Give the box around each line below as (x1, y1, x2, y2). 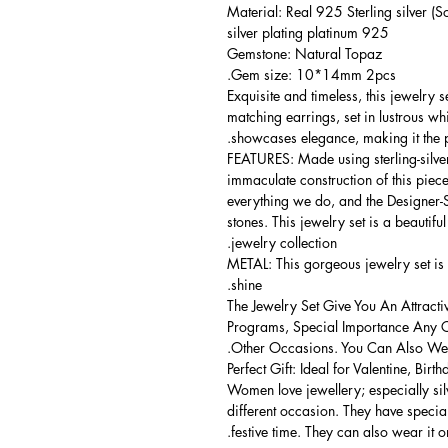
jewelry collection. (231, 233, 337, 252)
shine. (231, 275, 262, 294)
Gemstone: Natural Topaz (227, 44, 382, 63)
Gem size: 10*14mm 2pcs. (231, 65, 396, 84)
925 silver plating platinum (362, 23, 389, 42)
